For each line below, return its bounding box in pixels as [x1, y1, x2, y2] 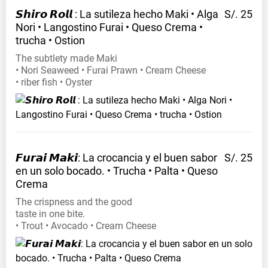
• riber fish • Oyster [16, 77, 92, 89]
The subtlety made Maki [16, 53, 117, 65]
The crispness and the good [16, 196, 132, 208]
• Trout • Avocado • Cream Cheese [16, 220, 156, 232]
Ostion [54, 34, 85, 47]
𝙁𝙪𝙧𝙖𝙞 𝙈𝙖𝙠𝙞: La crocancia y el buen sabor [16, 151, 217, 165]
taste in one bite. [16, 208, 85, 220]
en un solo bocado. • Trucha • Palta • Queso [16, 165, 218, 178]
